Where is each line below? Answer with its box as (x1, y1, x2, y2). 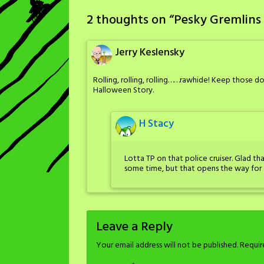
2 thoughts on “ (87, 10, 174, 31)
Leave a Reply (96, 217, 173, 238)
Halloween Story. (93, 84, 154, 97)
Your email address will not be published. (96, 239, 238, 253)
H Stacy (139, 115, 174, 133)
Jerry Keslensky (115, 44, 184, 61)
